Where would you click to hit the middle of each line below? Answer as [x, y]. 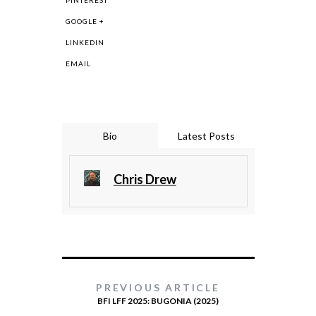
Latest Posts [206, 136]
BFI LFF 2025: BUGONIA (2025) [158, 301]
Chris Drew [145, 180]
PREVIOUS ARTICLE [158, 288]
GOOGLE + [85, 22]
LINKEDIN [85, 43]
